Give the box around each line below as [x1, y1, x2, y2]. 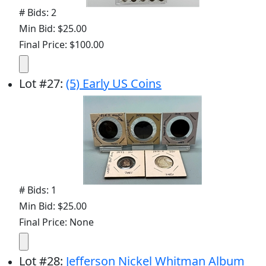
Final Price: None [19, 215, 94, 229]
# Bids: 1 [19, 183, 56, 197]
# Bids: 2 [19, 5, 56, 19]
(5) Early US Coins [66, 75, 161, 91]
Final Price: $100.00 [19, 37, 104, 51]
